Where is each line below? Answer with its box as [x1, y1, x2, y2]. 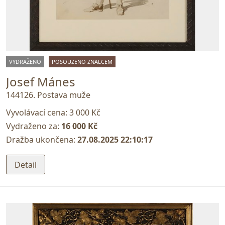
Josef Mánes [6, 73, 75, 90]
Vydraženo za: [6, 121, 61, 132]
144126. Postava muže [6, 89, 90, 101]
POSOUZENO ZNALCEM [52, 57, 113, 65]
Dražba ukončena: [6, 134, 77, 146]
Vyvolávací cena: [6, 107, 69, 119]
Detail [15, 159, 37, 170]
